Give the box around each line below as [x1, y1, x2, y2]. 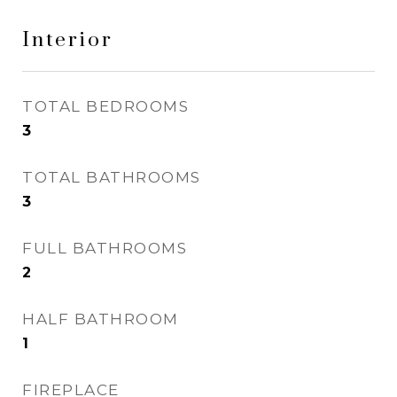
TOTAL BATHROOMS [22, 168, 201, 186]
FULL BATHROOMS [22, 239, 187, 257]
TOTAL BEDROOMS [22, 97, 189, 115]
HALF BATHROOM [22, 310, 179, 328]
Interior [22, 27, 113, 53]
